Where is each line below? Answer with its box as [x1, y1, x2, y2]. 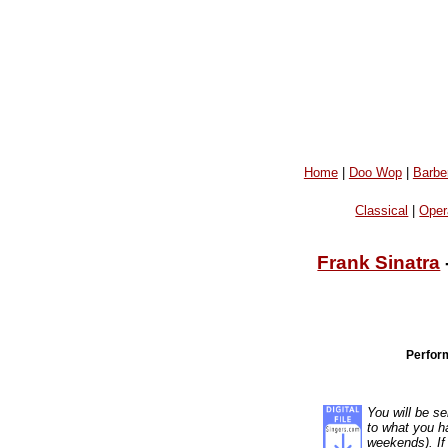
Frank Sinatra [317, 251, 441, 273]
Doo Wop [348, 164, 402, 180]
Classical [355, 203, 409, 219]
